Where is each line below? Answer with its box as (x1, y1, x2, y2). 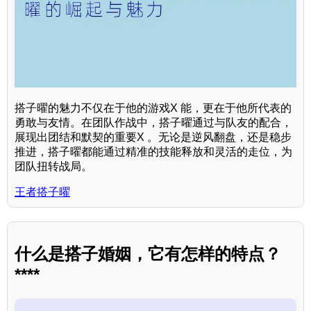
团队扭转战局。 (15, 160, 92, 172)
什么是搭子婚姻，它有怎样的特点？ (15, 244, 281, 263)
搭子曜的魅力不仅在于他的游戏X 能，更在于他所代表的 (15, 101, 292, 114)
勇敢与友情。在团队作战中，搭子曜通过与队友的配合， (15, 116, 292, 128)
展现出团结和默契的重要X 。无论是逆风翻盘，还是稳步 (15, 131, 292, 143)
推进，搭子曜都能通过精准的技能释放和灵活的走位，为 (15, 145, 292, 158)
